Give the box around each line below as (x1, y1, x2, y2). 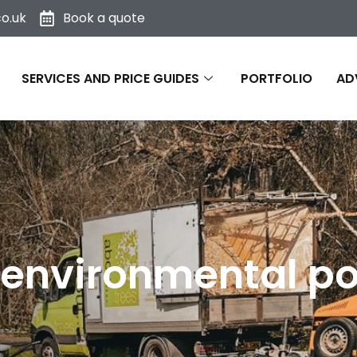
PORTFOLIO (241, 69, 312, 88)
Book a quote (63, 9, 145, 27)
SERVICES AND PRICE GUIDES (22, 69, 199, 88)
